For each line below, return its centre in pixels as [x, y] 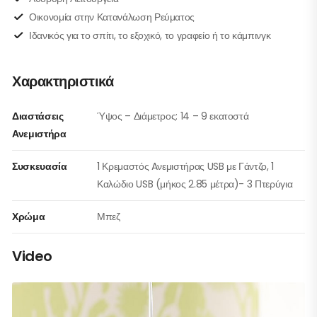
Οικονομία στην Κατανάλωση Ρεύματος [112, 17]
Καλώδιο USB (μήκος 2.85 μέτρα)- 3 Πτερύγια [195, 184]
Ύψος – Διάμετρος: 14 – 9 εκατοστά [173, 116]
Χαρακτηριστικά [63, 82]
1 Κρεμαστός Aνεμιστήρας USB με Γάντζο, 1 [186, 167]
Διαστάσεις [38, 116]
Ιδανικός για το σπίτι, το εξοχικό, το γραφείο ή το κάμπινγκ [150, 36]
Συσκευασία [40, 167]
